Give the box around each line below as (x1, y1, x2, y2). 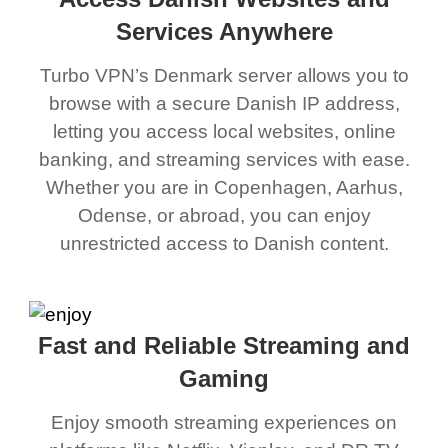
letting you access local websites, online (52, 120, 396, 142)
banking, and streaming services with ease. (38, 148, 410, 170)
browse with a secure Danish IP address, (48, 92, 400, 114)
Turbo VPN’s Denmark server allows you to (39, 64, 409, 86)
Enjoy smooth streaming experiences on (51, 412, 397, 434)
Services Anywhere (115, 17, 333, 45)
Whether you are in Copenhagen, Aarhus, (45, 176, 403, 198)
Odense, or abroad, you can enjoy (77, 204, 371, 226)
